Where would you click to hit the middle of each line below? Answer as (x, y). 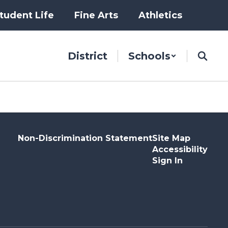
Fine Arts (96, 15)
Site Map (171, 138)
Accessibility (180, 149)
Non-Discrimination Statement (85, 138)
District (88, 56)
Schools (149, 56)
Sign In (167, 161)
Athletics (160, 15)
